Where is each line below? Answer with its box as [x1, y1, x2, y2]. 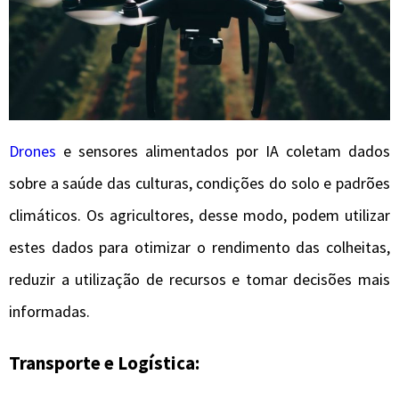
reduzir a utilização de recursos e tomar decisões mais [9, 269, 390, 290]
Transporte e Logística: [9, 350, 199, 375]
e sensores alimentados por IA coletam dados [63, 141, 390, 162]
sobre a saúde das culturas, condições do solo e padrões [9, 173, 390, 194]
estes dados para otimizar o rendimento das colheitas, [9, 237, 390, 258]
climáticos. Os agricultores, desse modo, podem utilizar [9, 205, 390, 226]
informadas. [9, 301, 90, 322]
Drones [9, 141, 63, 162]
